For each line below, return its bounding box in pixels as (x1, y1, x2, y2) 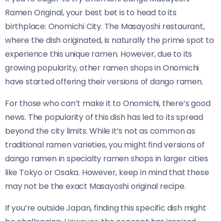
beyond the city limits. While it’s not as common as (5, 125, 195, 137)
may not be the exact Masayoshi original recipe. (5, 180, 186, 192)
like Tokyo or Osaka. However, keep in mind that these (5, 166, 209, 178)
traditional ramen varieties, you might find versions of (5, 139, 205, 150)
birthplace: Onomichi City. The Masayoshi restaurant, (5, 20, 205, 32)
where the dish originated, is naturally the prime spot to (5, 34, 214, 46)
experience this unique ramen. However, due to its (5, 48, 192, 60)
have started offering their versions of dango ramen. (5, 75, 203, 87)
